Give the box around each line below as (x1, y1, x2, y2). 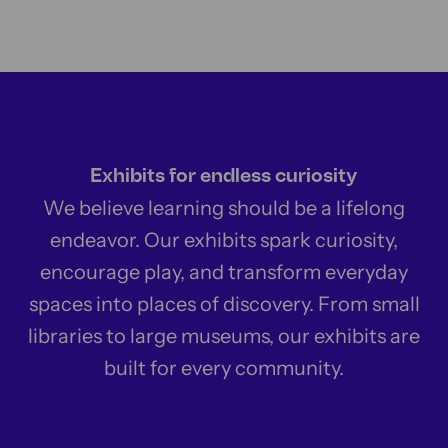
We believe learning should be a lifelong (43, 196, 405, 220)
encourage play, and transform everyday (40, 260, 408, 284)
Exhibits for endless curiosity (90, 164, 358, 188)
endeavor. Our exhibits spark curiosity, (50, 228, 398, 252)
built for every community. (104, 356, 344, 380)
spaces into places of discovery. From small (28, 292, 420, 316)
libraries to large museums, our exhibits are (28, 324, 420, 348)
